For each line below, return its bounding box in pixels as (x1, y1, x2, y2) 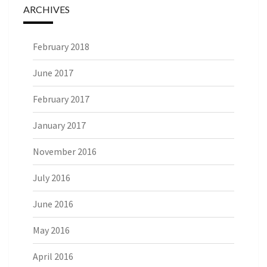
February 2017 (33, 92, 89, 105)
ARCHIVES (23, 3, 70, 15)
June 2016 (33, 197, 73, 210)
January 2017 (33, 119, 86, 131)
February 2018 (33, 40, 89, 52)
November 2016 (33, 145, 97, 157)
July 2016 (33, 171, 70, 184)
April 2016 (33, 250, 73, 262)
